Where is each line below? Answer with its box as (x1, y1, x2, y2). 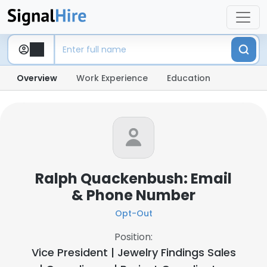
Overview (17, 72, 57, 84)
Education (167, 72, 210, 84)
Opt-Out (114, 207, 153, 219)
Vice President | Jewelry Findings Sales (31, 245, 236, 260)
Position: (114, 230, 153, 244)
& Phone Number (72, 185, 195, 205)
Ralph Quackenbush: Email (35, 169, 232, 188)
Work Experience (76, 72, 148, 84)
